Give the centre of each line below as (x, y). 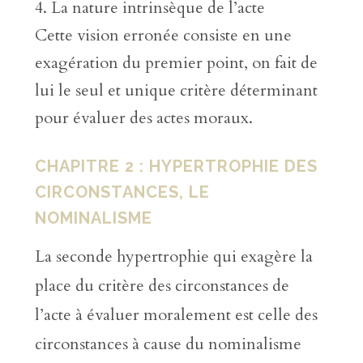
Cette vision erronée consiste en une (163, 36)
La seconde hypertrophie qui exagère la (173, 256)
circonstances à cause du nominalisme (168, 344)
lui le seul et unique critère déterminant (176, 91)
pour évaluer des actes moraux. (143, 118)
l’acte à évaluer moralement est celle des (176, 315)
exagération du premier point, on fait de (176, 63)
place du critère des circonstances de (162, 286)
